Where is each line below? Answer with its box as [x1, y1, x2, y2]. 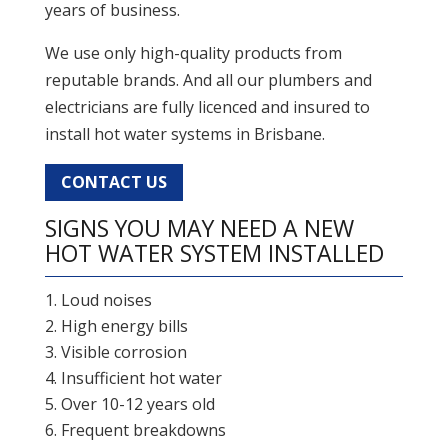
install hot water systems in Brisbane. [44, 123, 325, 146]
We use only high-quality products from [44, 42, 342, 65]
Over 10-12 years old [60, 392, 215, 415]
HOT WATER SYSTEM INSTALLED [44, 236, 384, 269]
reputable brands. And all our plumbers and [44, 69, 372, 92]
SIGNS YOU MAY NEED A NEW [44, 211, 354, 244]
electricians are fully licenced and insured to [44, 96, 370, 119]
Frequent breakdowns [60, 418, 226, 441]
